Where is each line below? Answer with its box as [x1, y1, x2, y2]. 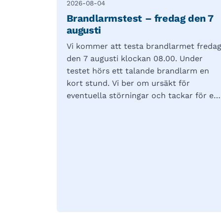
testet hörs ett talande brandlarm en [66, 66, 209, 75]
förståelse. [66, 103, 107, 112]
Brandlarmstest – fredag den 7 [66, 12, 214, 24]
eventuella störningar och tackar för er [66, 90, 217, 100]
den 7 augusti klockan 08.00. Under [66, 53, 203, 63]
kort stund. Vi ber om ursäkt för [66, 78, 190, 88]
